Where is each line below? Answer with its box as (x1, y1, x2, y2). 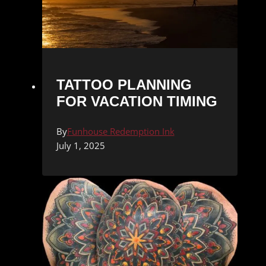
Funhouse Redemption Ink (66, 125, 175, 137)
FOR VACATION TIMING (56, 93, 217, 109)
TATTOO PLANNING (56, 76, 192, 93)
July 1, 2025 (56, 139, 105, 151)
